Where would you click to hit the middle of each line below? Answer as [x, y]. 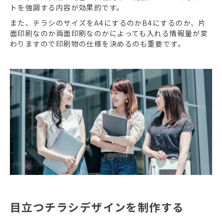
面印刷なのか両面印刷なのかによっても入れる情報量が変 [109, 33]
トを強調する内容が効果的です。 [67, 7]
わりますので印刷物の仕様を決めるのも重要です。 [98, 44]
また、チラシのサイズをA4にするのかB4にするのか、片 [108, 23]
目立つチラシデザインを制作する [97, 206]
